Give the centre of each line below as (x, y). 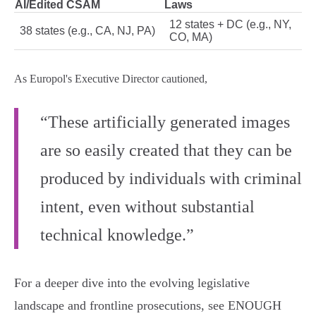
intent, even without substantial (147, 207)
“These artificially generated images (165, 122)
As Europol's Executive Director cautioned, (111, 79)
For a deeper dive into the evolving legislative (132, 283)
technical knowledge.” (117, 235)
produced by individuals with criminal (171, 179)
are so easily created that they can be (166, 151)
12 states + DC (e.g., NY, (230, 25)
